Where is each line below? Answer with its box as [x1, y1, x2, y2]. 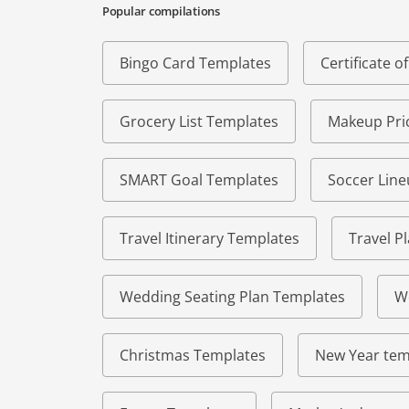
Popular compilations [102, 3, 220, 20]
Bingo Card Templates [120, 53, 271, 74]
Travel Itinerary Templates [120, 228, 299, 249]
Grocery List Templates [120, 111, 278, 132]
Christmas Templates [120, 345, 266, 366]
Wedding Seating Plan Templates [120, 287, 345, 308]
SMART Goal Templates [120, 170, 278, 191]
